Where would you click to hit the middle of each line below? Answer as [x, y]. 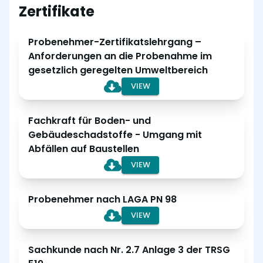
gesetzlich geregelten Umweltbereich [118, 70]
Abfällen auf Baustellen [84, 149]
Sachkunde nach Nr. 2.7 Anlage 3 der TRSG [129, 250]
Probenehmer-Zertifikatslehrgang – [115, 42]
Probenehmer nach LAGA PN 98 [102, 199]
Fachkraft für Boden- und [90, 121]
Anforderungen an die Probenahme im [120, 56]
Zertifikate [57, 11]
